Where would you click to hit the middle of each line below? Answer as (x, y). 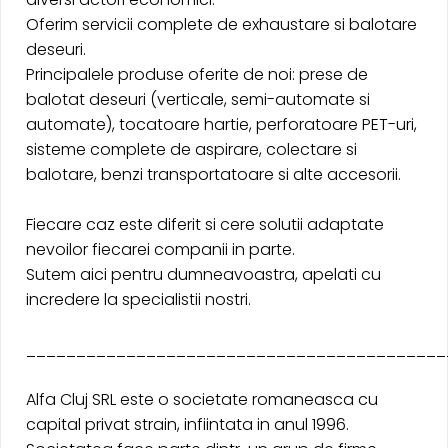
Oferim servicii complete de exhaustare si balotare (221, 24)
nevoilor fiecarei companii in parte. (160, 249)
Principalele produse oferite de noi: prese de (197, 74)
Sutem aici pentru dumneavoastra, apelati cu (203, 274)
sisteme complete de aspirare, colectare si (191, 149)
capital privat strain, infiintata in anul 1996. (187, 424)
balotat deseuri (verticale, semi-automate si (198, 99)
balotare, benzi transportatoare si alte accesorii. (213, 174)
